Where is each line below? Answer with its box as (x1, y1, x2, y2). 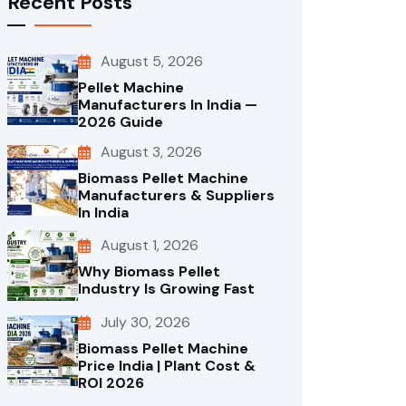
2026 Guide (78, 111, 163, 131)
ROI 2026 (78, 372, 144, 392)
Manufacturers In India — (78, 94, 257, 114)
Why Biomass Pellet (78, 262, 220, 282)
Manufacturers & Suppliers (78, 185, 275, 205)
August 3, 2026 (101, 141, 202, 161)
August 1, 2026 (101, 236, 198, 256)
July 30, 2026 (101, 312, 190, 332)
